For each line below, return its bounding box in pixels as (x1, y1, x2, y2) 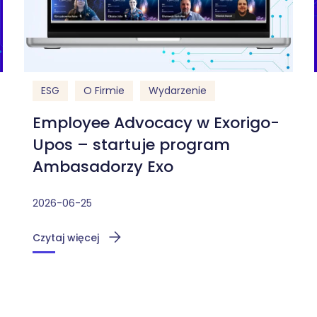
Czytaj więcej (33, 230, 99, 245)
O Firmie (83, 83, 125, 98)
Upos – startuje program (33, 133, 230, 156)
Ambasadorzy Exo (33, 155, 173, 178)
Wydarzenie (149, 83, 207, 98)
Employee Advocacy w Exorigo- (33, 111, 279, 134)
